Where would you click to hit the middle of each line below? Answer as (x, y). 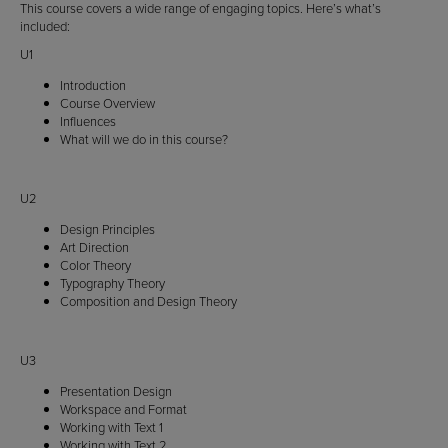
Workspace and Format (123, 409)
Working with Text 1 (111, 427)
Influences (88, 121)
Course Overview (107, 103)
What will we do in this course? (144, 139)
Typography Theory (112, 283)
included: (45, 26)
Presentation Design (116, 391)
